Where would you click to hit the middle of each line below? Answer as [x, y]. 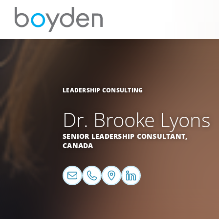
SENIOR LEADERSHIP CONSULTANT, [125, 136]
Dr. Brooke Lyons [137, 120]
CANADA [78, 145]
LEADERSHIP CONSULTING [103, 90]
